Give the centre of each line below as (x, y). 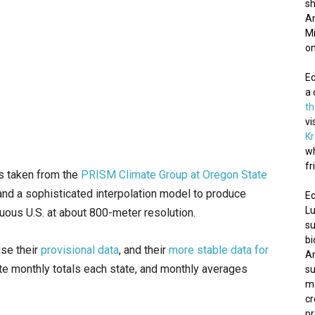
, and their (144, 250)
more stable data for (219, 250)
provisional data (80, 250)
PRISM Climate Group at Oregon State (174, 175)
